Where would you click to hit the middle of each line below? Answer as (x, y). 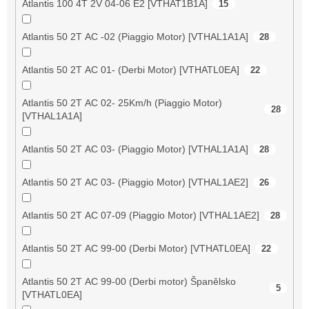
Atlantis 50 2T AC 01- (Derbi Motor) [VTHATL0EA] (130, 69)
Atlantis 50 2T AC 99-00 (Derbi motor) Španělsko (129, 281)
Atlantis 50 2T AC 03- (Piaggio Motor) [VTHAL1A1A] (135, 149)
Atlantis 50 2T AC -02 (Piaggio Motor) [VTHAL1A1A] (135, 36)
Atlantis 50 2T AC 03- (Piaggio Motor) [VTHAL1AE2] (135, 182)
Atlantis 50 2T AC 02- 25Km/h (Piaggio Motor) (122, 102)
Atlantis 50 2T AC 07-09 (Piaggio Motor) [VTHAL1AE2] (140, 215)
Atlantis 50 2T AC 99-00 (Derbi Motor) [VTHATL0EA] (136, 248)
